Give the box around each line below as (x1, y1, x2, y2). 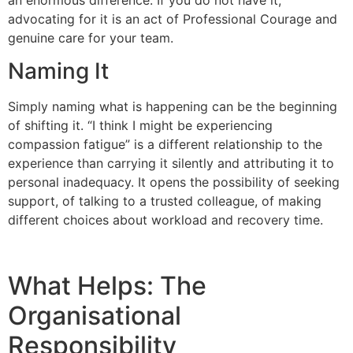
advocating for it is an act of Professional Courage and (8, 10, 337, 27)
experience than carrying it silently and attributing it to (8, 154, 334, 171)
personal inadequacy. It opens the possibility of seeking (8, 173, 340, 190)
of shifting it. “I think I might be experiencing (8, 117, 273, 133)
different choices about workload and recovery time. (8, 211, 323, 228)
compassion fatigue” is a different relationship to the (8, 136, 322, 152)
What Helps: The (8, 269, 206, 301)
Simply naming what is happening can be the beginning (8, 98, 337, 114)
